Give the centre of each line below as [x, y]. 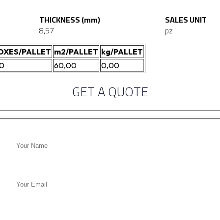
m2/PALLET [76, 52]
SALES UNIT [186, 20]
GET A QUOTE [110, 92]
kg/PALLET [122, 52]
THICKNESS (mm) [70, 20]
